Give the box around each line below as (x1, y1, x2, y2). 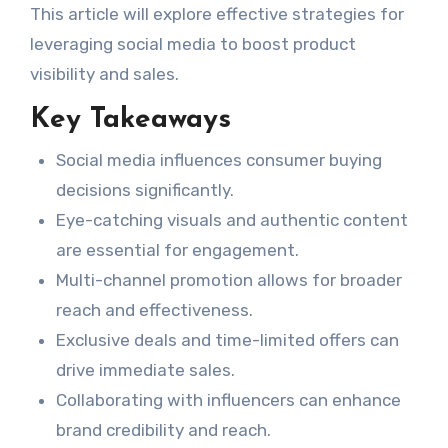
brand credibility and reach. (55, 419, 271, 440)
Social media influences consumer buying (55, 149, 382, 170)
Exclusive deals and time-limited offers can (55, 329, 399, 350)
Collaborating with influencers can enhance (55, 389, 401, 410)
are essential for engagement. (55, 239, 299, 260)
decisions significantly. (55, 179, 234, 200)
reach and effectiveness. (55, 299, 253, 320)
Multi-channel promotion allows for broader (55, 269, 402, 290)
